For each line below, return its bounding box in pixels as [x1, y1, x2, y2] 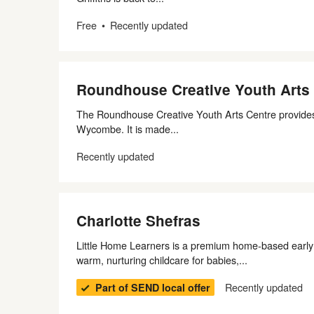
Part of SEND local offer [95, 280, 210, 294]
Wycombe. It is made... [76, 121, 179, 136]
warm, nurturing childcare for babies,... [76, 252, 247, 267]
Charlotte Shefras [76, 210, 200, 231]
